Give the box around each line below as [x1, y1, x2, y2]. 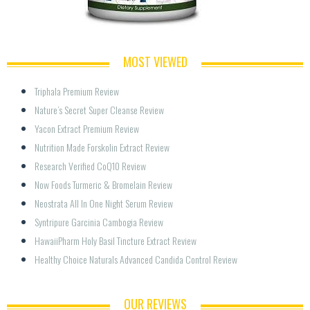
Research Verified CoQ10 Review [35, 158, 146, 174]
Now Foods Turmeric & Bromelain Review [35, 177, 172, 192]
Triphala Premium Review [35, 84, 119, 99]
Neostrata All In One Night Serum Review [35, 196, 173, 211]
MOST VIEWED [122, 53, 188, 71]
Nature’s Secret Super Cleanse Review [35, 102, 164, 118]
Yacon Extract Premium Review [35, 121, 139, 136]
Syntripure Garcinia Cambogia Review [35, 215, 163, 230]
